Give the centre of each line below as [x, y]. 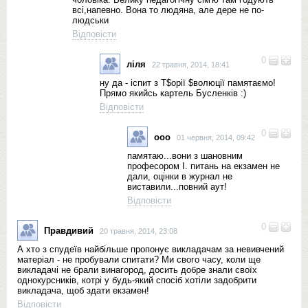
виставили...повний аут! [177, 187]
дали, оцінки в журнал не [180, 176]
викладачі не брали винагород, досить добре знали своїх [137, 270]
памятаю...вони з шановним [185, 156]
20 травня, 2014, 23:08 [139, 231]
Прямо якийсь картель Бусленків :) [173, 93]
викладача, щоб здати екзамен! [83, 290]
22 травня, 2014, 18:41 [191, 64]
